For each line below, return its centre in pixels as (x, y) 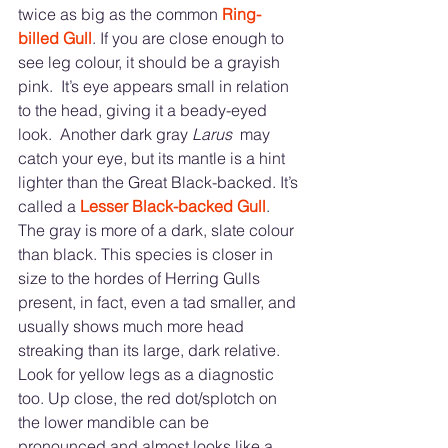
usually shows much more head (133, 325)
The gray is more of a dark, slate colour (158, 229)
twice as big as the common (120, 13)
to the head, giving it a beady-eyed (144, 109)
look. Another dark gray (103, 133)
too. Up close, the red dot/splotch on (149, 397)
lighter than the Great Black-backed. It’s (160, 181)
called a (49, 205)
